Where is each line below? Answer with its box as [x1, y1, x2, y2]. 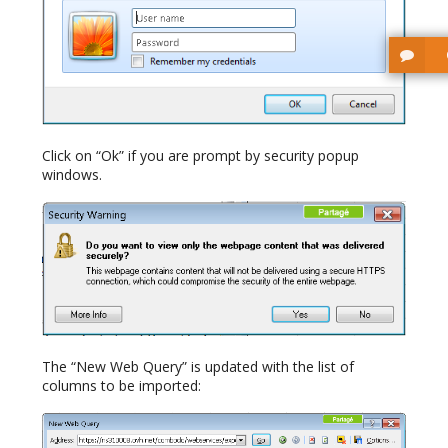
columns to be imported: [42, 375, 201, 395]
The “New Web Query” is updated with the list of [42, 356, 354, 376]
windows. [42, 165, 102, 185]
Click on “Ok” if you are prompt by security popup [42, 146, 359, 166]
